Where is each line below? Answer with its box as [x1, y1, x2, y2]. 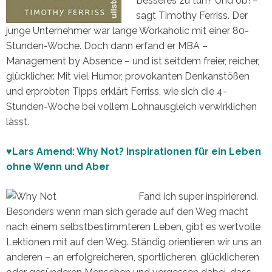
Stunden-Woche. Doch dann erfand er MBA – [6, 39, 208, 52]
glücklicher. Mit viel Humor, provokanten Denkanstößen [6, 70, 250, 82]
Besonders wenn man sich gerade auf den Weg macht [6, 205, 248, 217]
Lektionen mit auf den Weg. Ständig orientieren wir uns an [6, 236, 262, 248]
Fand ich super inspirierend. [138, 190, 258, 202]
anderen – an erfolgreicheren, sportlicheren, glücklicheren [6, 251, 259, 263]
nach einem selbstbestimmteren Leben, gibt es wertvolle [6, 220, 260, 233]
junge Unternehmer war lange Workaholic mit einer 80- [6, 24, 249, 36]
